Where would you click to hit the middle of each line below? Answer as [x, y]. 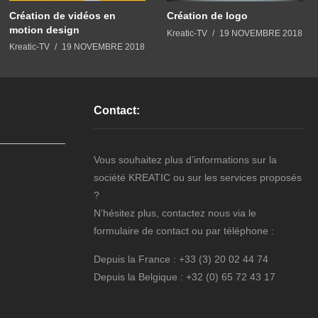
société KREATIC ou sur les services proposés [198, 178]
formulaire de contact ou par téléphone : [184, 231]
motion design [44, 29]
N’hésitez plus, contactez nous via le [175, 213]
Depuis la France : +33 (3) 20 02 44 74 [181, 259]
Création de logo [207, 15]
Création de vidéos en [62, 15]
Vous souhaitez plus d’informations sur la [185, 160]
